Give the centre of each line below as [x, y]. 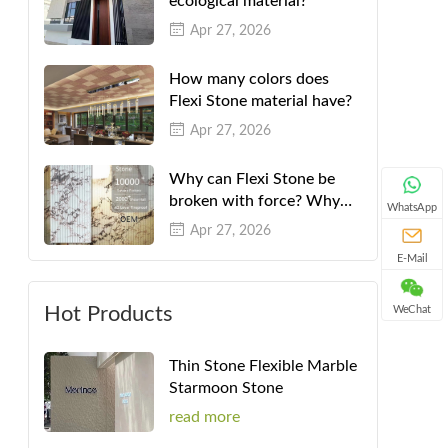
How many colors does [249, 79]
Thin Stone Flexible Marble [263, 365]
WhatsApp [412, 207]
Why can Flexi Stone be [252, 179]
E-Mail [412, 258]
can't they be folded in [247, 223]
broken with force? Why [254, 201]
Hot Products [108, 314]
